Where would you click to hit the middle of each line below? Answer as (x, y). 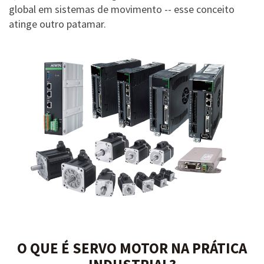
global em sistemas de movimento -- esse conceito (122, 9)
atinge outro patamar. (57, 24)
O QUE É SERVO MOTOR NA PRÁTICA (132, 248)
